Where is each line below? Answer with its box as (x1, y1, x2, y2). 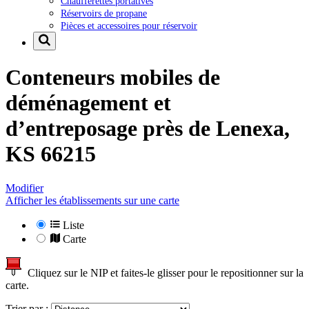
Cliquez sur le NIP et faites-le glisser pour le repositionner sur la (22, 266, 303, 279)
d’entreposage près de (6, 116, 216, 141)
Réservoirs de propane (61, 7, 147, 19)
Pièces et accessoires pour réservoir (61, 19, 197, 31)
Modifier (6, 181, 43, 194)
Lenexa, (216, 116, 290, 141)
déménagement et (6, 90, 171, 116)
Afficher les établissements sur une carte (6, 194, 179, 206)
